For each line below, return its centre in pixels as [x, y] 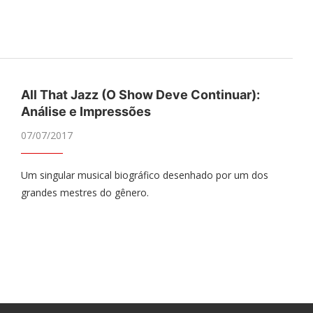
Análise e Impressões [86, 111]
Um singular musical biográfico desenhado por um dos [144, 175]
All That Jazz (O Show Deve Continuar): [140, 94]
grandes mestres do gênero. [85, 192]
